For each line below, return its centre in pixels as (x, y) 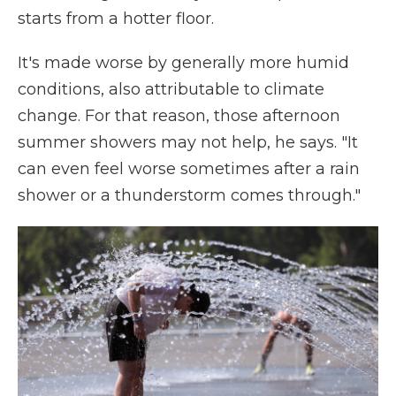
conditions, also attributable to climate (171, 89)
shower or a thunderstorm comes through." (189, 195)
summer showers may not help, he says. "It (188, 142)
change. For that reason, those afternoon (179, 116)
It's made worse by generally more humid (183, 63)
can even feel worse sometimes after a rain (189, 169)
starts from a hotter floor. (116, 19)
